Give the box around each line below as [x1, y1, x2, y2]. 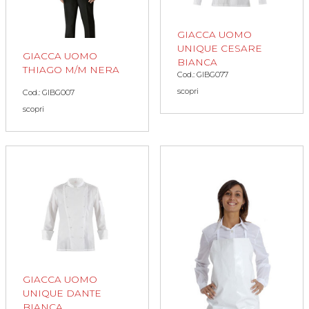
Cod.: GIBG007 [23, 88, 74, 98]
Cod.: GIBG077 [177, 70, 228, 80]
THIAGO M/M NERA [23, 64, 119, 76]
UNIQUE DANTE [23, 287, 101, 299]
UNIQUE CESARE [177, 43, 262, 54]
